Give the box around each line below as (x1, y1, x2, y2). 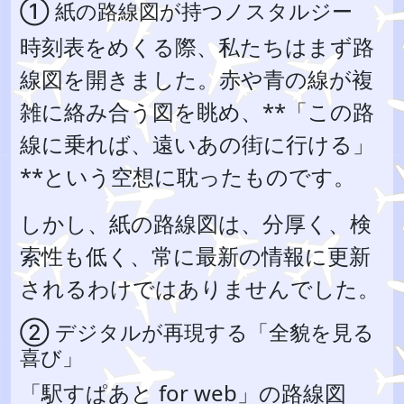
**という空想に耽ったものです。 (20, 161, 355, 191)
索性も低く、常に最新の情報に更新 (20, 241, 371, 271)
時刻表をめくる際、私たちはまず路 (20, 32, 374, 61)
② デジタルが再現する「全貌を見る (20, 317, 374, 346)
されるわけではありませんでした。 (20, 273, 380, 303)
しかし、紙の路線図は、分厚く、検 (20, 208, 372, 238)
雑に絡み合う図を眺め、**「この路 (20, 96, 374, 126)
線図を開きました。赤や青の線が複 (20, 64, 373, 94)
